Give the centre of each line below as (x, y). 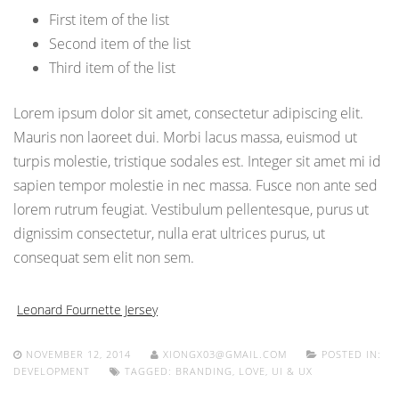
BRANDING (204, 371)
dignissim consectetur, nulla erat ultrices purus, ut (169, 234)
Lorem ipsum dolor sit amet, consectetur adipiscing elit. (188, 114)
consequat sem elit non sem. (104, 258)
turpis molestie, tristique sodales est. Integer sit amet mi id (197, 162)
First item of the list (109, 20)
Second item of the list (120, 44)
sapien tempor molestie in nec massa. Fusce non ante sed (195, 186)
